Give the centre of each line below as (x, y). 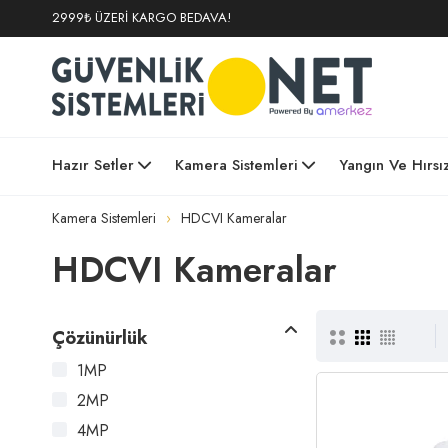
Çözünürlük (100, 338)
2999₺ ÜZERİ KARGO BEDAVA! (141, 17)
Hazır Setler (93, 165)
